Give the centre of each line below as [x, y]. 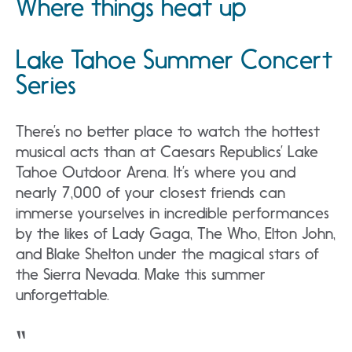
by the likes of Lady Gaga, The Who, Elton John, [176, 233]
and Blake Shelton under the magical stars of [167, 254]
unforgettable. [62, 295]
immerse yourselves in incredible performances [172, 213]
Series [46, 85]
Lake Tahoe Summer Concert [174, 60]
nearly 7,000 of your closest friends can [150, 192]
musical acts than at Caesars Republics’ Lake [167, 152]
